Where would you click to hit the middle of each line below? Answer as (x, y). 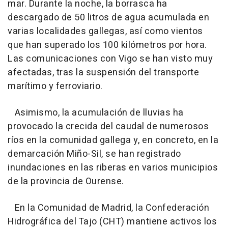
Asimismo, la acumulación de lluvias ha (96, 113)
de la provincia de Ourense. (66, 182)
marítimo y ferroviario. (55, 87)
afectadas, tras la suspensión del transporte (103, 73)
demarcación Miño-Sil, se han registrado (94, 154)
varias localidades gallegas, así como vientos (105, 32)
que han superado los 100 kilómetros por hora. (107, 45)
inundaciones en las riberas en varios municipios (113, 168)
